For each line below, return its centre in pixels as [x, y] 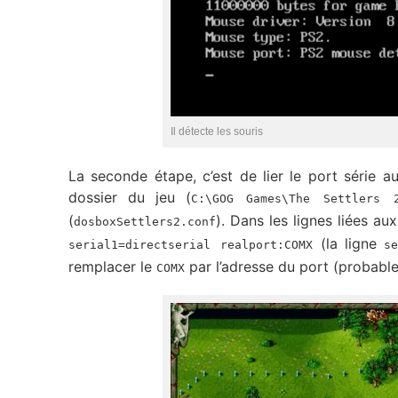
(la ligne [349, 243]
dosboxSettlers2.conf [145, 222]
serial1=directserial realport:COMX [191, 245]
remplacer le [112, 267]
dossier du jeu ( [130, 197]
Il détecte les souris [217, 131]
